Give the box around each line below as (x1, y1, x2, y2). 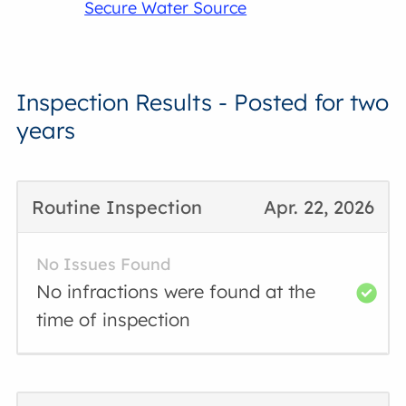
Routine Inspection (32, 196, 203, 218)
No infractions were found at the (36, 280, 316, 303)
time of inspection (36, 308, 191, 331)
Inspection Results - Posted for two (16, 88, 390, 116)
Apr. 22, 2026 (263, 196, 374, 218)
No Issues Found (36, 254, 171, 275)
